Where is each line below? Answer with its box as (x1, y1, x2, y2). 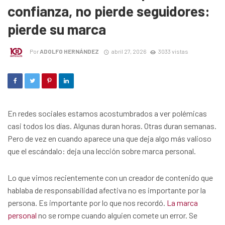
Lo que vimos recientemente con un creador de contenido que (8, 173, 213, 183)
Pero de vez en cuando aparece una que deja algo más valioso (8, 134, 211, 144)
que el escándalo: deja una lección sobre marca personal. (8, 146, 196, 156)
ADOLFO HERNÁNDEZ (40, 48, 99, 55)
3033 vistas (158, 48, 188, 55)
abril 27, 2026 (111, 48, 147, 55)
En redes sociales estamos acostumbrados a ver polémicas (8, 108, 207, 119)
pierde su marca (8, 20, 106, 38)
